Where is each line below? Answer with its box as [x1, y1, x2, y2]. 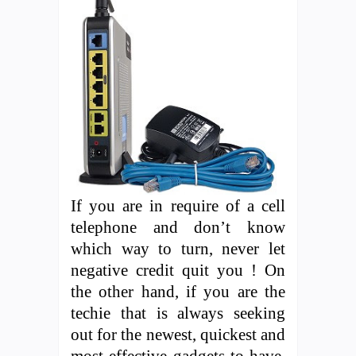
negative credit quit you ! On [71, 260, 285, 279]
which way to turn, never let [71, 238, 285, 257]
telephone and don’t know [71, 217, 285, 236]
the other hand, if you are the [71, 281, 285, 300]
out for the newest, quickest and [71, 324, 285, 343]
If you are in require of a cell [71, 195, 285, 215]
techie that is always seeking [71, 303, 285, 322]
